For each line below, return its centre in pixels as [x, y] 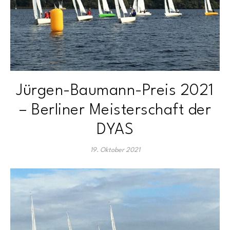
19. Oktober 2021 [115, 150]
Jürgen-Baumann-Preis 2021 [115, 91]
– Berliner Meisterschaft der [115, 110]
